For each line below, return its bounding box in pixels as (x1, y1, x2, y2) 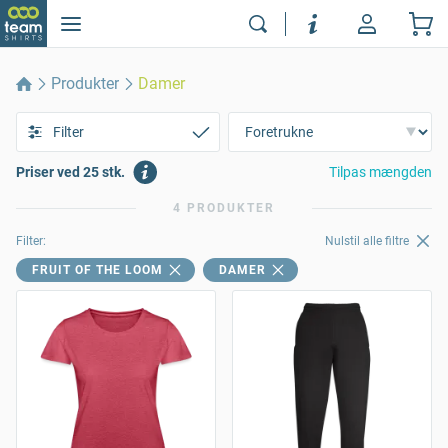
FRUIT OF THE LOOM (32, 263, 163, 278)
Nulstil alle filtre (325, 234, 410, 249)
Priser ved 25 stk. (16, 164, 125, 180)
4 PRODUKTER (173, 201, 275, 215)
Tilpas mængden (329, 164, 432, 180)
